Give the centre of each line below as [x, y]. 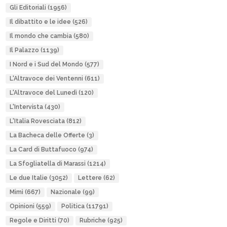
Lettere [90, 178]
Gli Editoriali [28, 8]
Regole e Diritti [33, 220]
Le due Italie [28, 178]
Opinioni [22, 206]
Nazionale [66, 192]
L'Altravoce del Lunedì [43, 93]
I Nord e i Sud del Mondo [46, 64]
